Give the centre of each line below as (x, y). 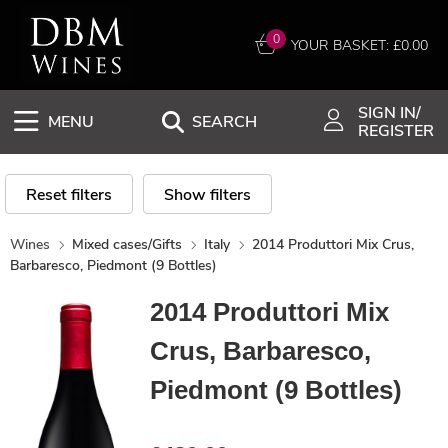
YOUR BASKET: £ (346, 45)
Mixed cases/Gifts (127, 244)
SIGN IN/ (389, 113)
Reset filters (69, 195)
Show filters (207, 195)
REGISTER (396, 131)
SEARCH (224, 122)
